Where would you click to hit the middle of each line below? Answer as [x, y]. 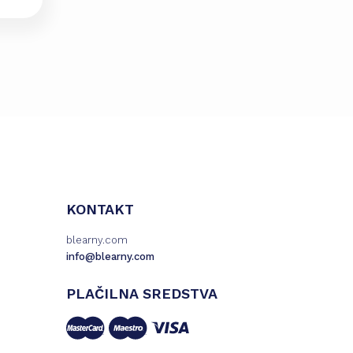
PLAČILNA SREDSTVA [141, 294]
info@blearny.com [110, 256]
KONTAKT [100, 209]
